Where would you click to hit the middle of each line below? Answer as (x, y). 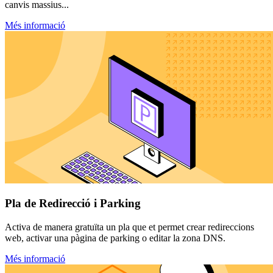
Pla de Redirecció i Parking (73, 204)
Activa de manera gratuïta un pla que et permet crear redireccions (129, 227)
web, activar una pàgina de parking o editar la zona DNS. (115, 238)
